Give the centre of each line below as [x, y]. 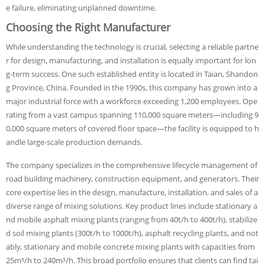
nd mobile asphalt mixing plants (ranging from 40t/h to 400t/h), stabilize [132, 219]
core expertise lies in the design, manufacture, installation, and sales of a [132, 192]
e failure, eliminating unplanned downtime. [81, 8]
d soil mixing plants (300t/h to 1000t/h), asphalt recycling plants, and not [132, 233]
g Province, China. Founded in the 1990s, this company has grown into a [132, 88]
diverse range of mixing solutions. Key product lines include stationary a [132, 206]
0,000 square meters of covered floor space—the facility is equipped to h [132, 128]
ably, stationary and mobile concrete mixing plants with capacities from [130, 247]
